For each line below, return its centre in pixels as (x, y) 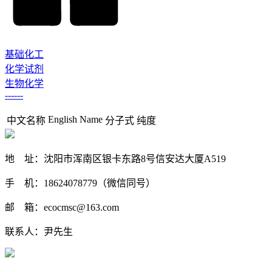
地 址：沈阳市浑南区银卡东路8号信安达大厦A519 (115, 159)
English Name (75, 120)
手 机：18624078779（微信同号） (80, 183)
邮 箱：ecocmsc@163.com (62, 208)
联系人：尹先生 (39, 232)
